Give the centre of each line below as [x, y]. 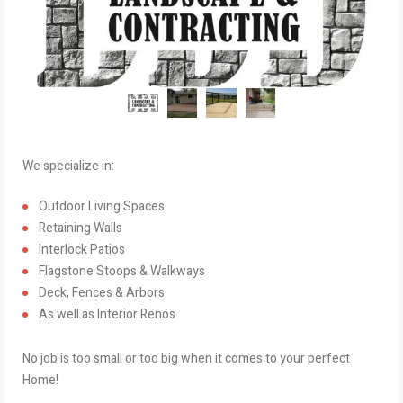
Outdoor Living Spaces [102, 206]
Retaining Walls [81, 228]
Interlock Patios [82, 250]
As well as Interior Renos [107, 314]
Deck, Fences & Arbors [102, 293]
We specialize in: [68, 166]
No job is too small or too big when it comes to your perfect [186, 358]
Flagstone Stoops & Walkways [122, 271]
